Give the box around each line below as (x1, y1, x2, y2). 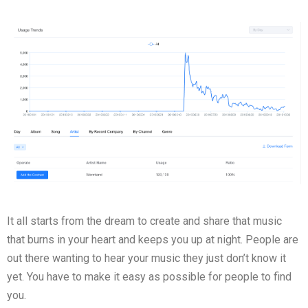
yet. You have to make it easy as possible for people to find (7, 269, 291, 283)
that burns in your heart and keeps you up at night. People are (7, 232, 298, 246)
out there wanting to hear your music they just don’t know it (7, 251, 286, 265)
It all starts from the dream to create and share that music (7, 214, 282, 228)
